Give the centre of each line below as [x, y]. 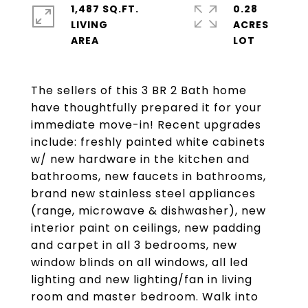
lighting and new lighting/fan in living [142, 279]
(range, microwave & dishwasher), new [148, 211]
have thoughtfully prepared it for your [146, 108]
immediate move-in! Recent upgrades [146, 125]
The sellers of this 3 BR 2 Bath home [139, 90]
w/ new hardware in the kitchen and [140, 159]
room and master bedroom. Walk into [145, 297]
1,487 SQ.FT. [105, 9]
